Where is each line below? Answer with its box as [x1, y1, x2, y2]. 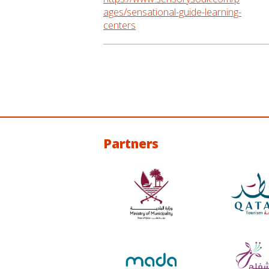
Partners [103, 135, 159, 152]
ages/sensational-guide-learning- [103, 5, 241, 19]
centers [103, 19, 136, 32]
